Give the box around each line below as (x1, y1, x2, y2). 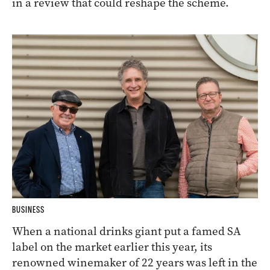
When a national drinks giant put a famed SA (12, 224, 241, 239)
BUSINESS (12, 204, 45, 216)
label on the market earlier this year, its (12, 239, 212, 255)
